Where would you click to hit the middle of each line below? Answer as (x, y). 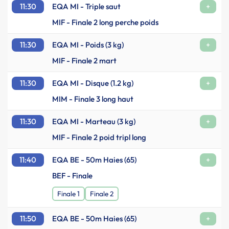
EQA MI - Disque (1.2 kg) (93, 83)
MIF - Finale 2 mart (84, 61)
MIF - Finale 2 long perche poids (105, 22)
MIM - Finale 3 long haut (93, 99)
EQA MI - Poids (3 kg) (88, 45)
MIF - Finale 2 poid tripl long (99, 137)
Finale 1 (68, 194)
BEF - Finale (72, 176)
